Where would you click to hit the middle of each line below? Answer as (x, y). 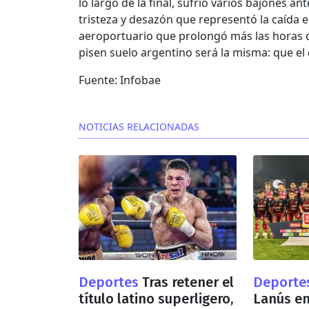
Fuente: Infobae (120, 80)
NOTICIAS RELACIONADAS (139, 127)
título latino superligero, (156, 298)
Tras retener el (188, 282)
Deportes (110, 282)
